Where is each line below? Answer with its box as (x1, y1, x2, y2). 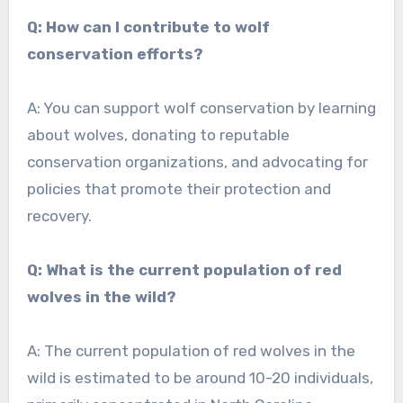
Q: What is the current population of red (26, 260, 342, 279)
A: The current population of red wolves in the (26, 341, 355, 360)
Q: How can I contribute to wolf (26, 17, 270, 36)
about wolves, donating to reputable (26, 125, 290, 144)
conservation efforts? (26, 44, 203, 63)
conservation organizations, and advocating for (26, 152, 368, 171)
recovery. (26, 206, 92, 225)
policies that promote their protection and (26, 179, 331, 198)
